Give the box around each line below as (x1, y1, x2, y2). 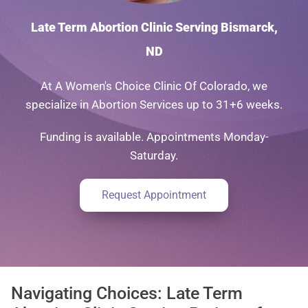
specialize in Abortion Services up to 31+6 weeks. (25, 97, 283, 111)
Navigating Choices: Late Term (11, 283, 243, 303)
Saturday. (130, 148, 178, 162)
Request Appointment (102, 188, 206, 201)
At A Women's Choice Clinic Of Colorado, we (41, 78, 267, 93)
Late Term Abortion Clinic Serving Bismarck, (30, 19, 278, 34)
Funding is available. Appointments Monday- (39, 129, 269, 144)
